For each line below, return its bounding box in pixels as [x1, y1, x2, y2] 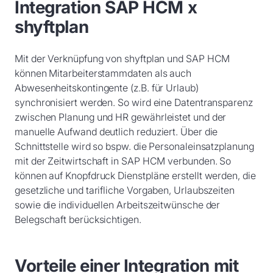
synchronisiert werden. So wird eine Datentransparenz [15, 96, 253, 108]
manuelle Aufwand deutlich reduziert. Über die [15, 126, 218, 138]
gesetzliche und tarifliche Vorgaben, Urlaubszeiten [15, 184, 235, 196]
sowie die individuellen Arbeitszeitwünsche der [15, 199, 221, 211]
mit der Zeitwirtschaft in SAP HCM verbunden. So [15, 155, 232, 167]
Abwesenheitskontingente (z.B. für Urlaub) [15, 82, 199, 94]
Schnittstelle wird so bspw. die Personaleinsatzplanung [15, 140, 254, 152]
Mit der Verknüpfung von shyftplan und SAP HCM [15, 52, 230, 65]
